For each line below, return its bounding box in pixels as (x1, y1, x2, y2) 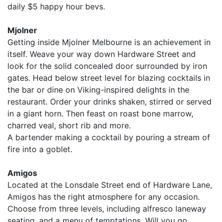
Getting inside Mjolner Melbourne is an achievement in (7, 37, 211, 47)
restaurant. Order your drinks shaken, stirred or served (7, 96, 212, 107)
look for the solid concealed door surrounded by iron (7, 60, 207, 71)
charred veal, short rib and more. (7, 120, 131, 130)
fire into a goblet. (7, 144, 72, 154)
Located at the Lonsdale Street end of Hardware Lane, (7, 179, 212, 190)
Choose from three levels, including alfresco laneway (7, 203, 206, 214)
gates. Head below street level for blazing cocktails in (7, 72, 210, 83)
